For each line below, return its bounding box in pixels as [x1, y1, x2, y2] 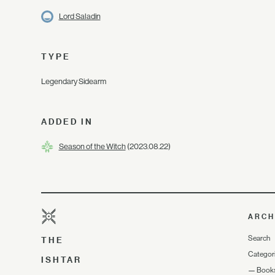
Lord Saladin [58, 12, 101, 21]
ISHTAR [41, 255, 82, 265]
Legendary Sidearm [41, 77, 106, 86]
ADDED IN [41, 117, 93, 126]
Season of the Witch [58, 142, 126, 151]
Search [247, 234, 270, 242]
